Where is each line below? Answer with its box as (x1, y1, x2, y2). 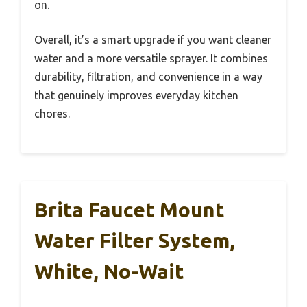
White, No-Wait (34, 260, 184, 284)
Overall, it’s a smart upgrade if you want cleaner (34, 34, 271, 47)
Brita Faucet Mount (34, 198, 225, 222)
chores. (34, 108, 70, 121)
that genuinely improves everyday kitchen (34, 89, 238, 102)
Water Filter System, (34, 229, 235, 253)
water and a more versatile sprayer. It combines (34, 52, 268, 65)
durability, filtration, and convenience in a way (34, 71, 262, 84)
